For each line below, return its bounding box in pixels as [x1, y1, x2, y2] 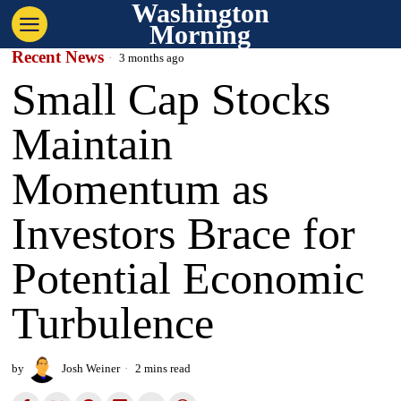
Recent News [12, 47, 105, 66]
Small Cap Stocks [12, 74, 331, 124]
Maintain [12, 119, 174, 169]
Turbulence [12, 298, 215, 348]
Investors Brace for [12, 209, 356, 259]
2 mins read [132, 362, 192, 375]
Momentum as [12, 164, 269, 214]
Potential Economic [12, 253, 365, 303]
